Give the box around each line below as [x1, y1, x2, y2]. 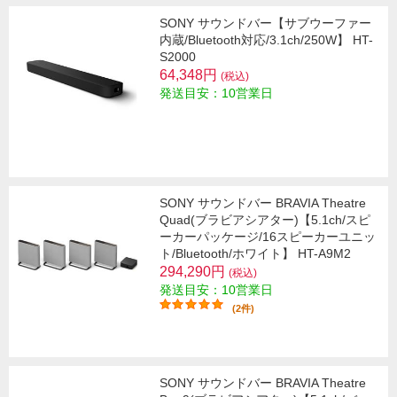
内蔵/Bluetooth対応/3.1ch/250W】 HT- [160, 33, 373, 48]
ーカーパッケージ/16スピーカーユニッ [160, 230, 376, 245]
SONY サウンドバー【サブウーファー [160, 16, 371, 31]
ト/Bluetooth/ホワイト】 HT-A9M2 [160, 246, 351, 261]
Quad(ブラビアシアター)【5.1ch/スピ [160, 213, 370, 228]
